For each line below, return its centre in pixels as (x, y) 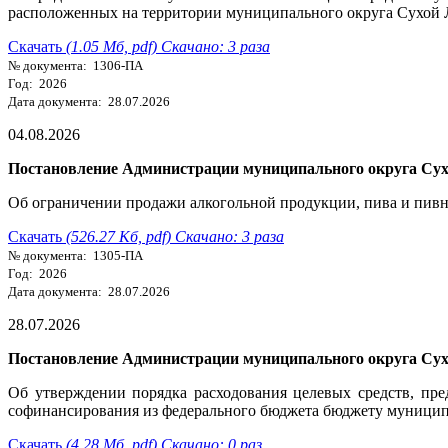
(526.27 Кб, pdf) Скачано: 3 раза (175, 236)
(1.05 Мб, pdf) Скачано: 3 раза (168, 46)
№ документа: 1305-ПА (75, 255)
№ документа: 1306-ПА (75, 65)
